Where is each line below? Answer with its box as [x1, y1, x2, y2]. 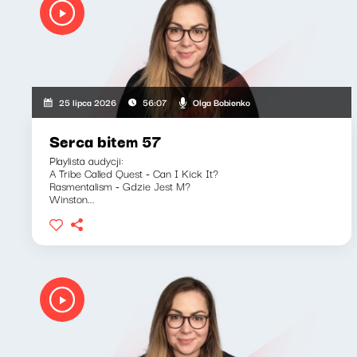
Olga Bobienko [192, 94, 250, 109]
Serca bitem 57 [49, 128, 162, 153]
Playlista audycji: [49, 151, 124, 169]
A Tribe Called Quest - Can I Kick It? [49, 164, 218, 182]
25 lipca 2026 [59, 95, 117, 109]
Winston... [49, 190, 95, 207]
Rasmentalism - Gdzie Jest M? [49, 177, 190, 194]
